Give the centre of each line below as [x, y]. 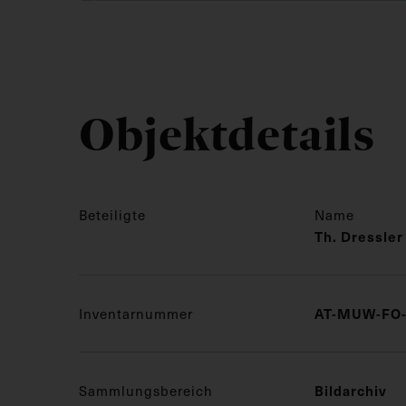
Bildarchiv [351, 390]
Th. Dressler [359, 236]
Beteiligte [112, 214]
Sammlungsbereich [146, 390]
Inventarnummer [136, 313]
